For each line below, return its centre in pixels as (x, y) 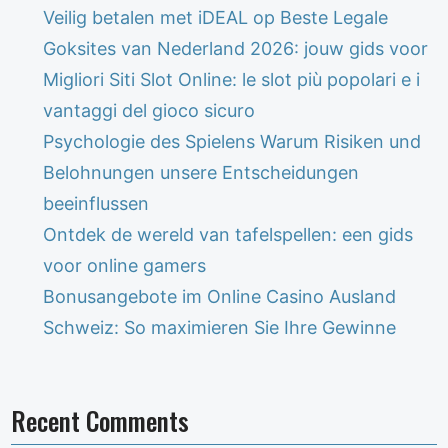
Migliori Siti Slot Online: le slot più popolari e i (232, 79)
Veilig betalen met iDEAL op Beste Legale (216, 17)
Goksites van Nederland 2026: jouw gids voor (236, 48)
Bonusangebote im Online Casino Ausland (220, 296)
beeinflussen (96, 203)
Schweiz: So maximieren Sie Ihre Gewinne (220, 327)
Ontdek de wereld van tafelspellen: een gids (228, 234)
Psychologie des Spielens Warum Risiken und (232, 141)
